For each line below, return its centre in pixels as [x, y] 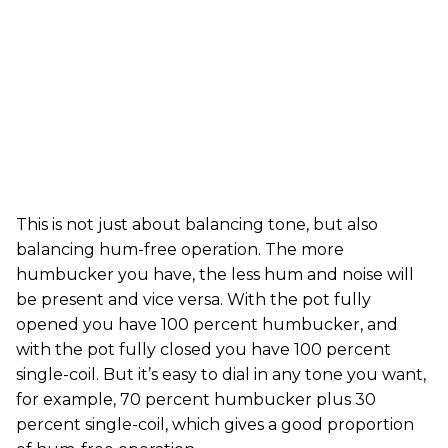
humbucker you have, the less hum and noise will [215, 274]
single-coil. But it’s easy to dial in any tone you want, [221, 374]
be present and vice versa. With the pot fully [193, 299]
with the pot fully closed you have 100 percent [203, 349]
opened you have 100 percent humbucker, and [207, 324]
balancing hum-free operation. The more [180, 249]
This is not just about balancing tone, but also [197, 224]
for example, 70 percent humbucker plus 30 [196, 399]
